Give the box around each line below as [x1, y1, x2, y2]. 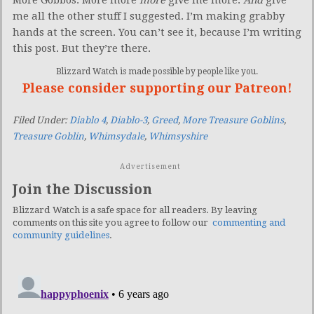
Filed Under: [13, 114, 69, 125]
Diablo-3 [110, 114, 147, 125]
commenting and [212, 217, 286, 228]
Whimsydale [88, 130, 144, 142]
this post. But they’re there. [13, 41, 151, 55]
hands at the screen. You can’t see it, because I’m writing [13, 25, 301, 39]
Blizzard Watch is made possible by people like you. [56, 66, 258, 76]
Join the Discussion [13, 180, 152, 198]
